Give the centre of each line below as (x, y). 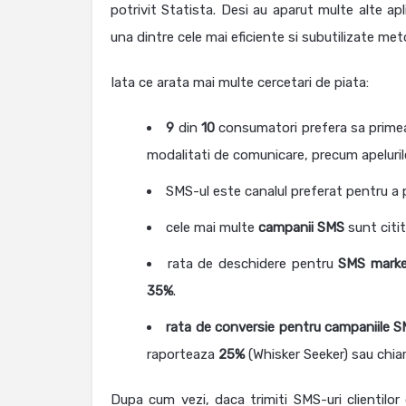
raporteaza (183, 355)
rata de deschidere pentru (253, 264)
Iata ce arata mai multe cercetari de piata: (242, 83)
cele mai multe (212, 228)
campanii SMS (301, 228)
